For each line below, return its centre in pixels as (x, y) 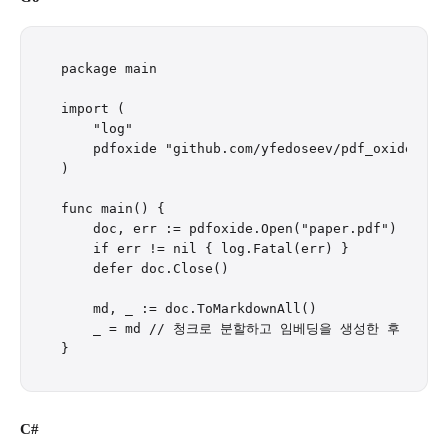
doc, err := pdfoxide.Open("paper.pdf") (229, 228)
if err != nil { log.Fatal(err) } (205, 248)
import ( (93, 108)
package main (109, 68)
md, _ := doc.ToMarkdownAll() (189, 308)
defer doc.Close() (145, 268)
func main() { (113, 208)
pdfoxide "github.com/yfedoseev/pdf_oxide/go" (253, 148)
